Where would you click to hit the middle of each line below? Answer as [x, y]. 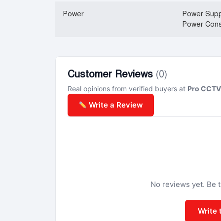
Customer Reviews [112, 74]
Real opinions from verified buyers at [128, 89]
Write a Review [115, 105]
